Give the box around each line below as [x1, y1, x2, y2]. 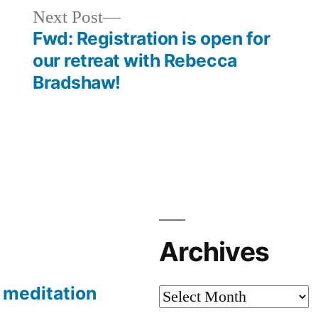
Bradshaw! [33, 71, 121, 93]
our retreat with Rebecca [33, 49, 237, 71]
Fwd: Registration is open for [33, 27, 270, 49]
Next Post [33, 6, 104, 28]
